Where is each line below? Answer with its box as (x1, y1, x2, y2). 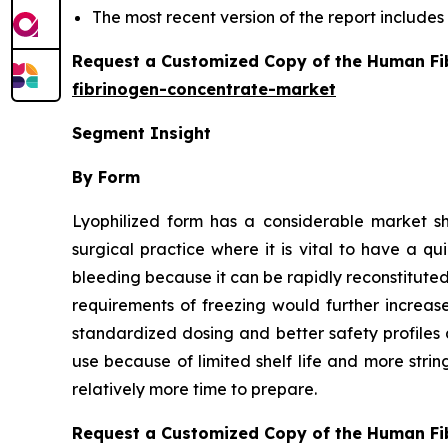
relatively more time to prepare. (72, 378, 317, 399)
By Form (72, 166, 140, 187)
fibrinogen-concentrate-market (72, 78, 336, 99)
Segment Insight (72, 122, 211, 143)
